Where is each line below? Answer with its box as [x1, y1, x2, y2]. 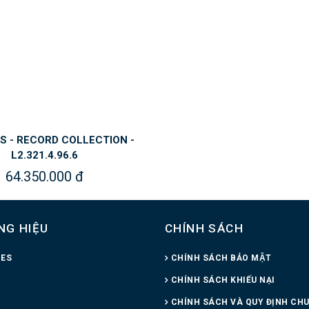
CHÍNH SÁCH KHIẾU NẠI [170, 275, 275, 285]
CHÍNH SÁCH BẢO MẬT [170, 252, 272, 263]
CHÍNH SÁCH [164, 221, 243, 235]
